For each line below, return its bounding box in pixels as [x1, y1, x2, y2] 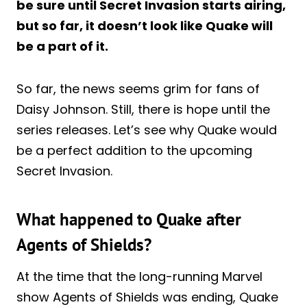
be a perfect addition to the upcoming [16, 141, 252, 159]
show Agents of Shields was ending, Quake [16, 288, 278, 306]
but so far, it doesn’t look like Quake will [16, 16, 273, 34]
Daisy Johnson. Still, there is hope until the [16, 100, 270, 118]
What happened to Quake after [16, 208, 241, 231]
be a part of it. [16, 37, 111, 55]
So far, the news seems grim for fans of [16, 79, 260, 97]
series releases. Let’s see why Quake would [16, 121, 277, 138]
